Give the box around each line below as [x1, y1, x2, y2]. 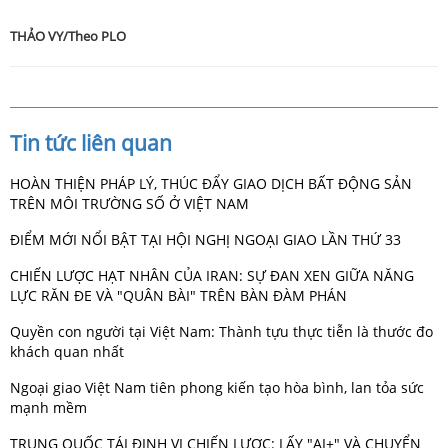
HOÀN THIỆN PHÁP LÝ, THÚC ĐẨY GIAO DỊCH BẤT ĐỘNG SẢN [10, 173, 412, 193]
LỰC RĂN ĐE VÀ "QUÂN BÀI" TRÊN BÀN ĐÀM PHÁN [10, 285, 347, 305]
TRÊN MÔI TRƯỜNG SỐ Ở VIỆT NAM [10, 193, 249, 213]
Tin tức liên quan [10, 128, 172, 157]
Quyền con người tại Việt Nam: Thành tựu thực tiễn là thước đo [10, 321, 433, 341]
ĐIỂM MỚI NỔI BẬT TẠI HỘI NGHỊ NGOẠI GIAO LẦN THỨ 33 [10, 229, 401, 249]
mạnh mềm [10, 397, 87, 417]
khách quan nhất [10, 341, 124, 361]
